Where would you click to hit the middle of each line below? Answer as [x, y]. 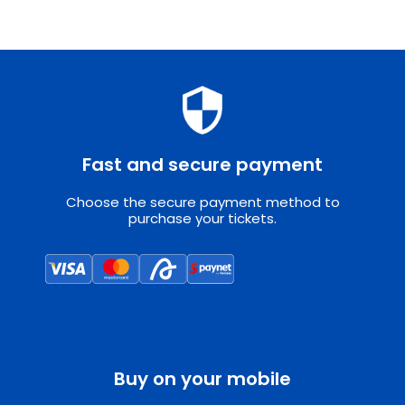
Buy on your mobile [202, 378]
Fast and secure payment [202, 165]
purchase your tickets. [202, 219]
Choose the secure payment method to [202, 202]
